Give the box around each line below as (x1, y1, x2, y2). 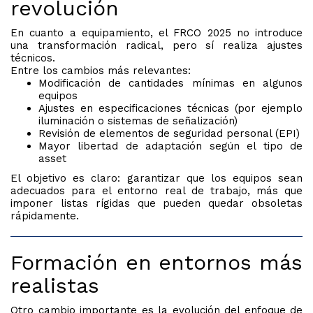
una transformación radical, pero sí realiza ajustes (10, 39, 303, 52)
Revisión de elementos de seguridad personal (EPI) (38, 127, 300, 140)
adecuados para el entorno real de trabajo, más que (10, 184, 303, 198)
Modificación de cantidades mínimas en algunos (38, 77, 303, 90)
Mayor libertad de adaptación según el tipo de (38, 140, 303, 153)
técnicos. (10, 52, 55, 65)
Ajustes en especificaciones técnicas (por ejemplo (38, 102, 303, 115)
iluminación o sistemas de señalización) (38, 115, 238, 128)
